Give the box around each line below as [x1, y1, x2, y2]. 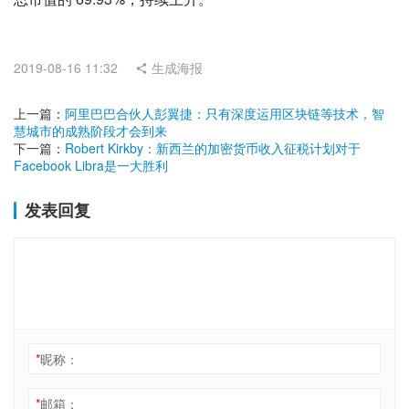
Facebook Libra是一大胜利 [14, 156, 168, 174]
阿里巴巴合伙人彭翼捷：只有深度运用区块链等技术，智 [65, 104, 384, 122]
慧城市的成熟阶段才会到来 [14, 121, 167, 140]
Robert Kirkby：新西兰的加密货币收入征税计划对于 [65, 139, 361, 157]
